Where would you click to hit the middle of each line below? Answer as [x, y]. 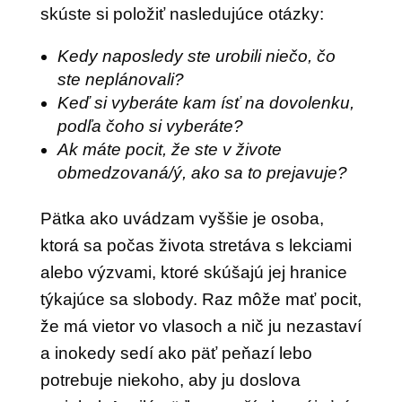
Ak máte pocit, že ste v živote [169, 149]
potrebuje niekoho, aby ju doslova [170, 380]
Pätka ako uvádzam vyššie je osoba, [182, 218]
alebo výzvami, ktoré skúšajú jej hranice [193, 272]
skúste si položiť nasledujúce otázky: [182, 14]
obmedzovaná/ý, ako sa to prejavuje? [202, 173]
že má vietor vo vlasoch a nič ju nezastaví [201, 326]
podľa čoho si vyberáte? [150, 126]
